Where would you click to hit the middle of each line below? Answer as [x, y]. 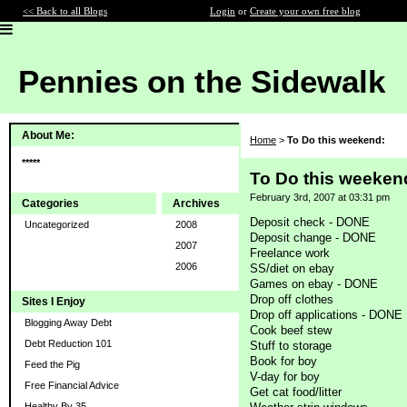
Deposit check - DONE [310, 222]
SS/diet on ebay [292, 268]
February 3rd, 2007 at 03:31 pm [320, 197]
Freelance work [290, 253]
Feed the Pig [52, 364]
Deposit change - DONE [313, 237]
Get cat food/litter [296, 392]
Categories [50, 203]
